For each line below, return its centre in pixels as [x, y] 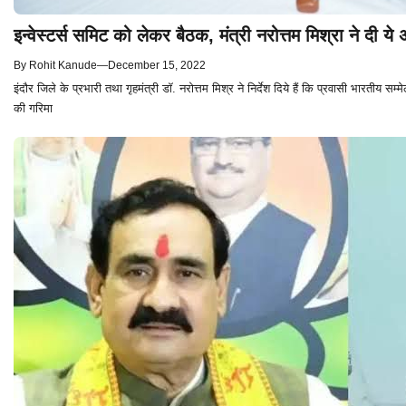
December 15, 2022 [157, 66]
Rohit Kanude [63, 66]
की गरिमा [33, 109]
